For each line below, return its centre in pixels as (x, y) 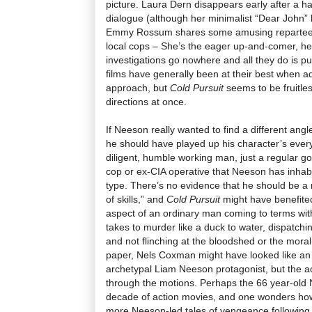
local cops (129, 46)
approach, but (138, 87)
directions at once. (146, 101)
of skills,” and (136, 199)
